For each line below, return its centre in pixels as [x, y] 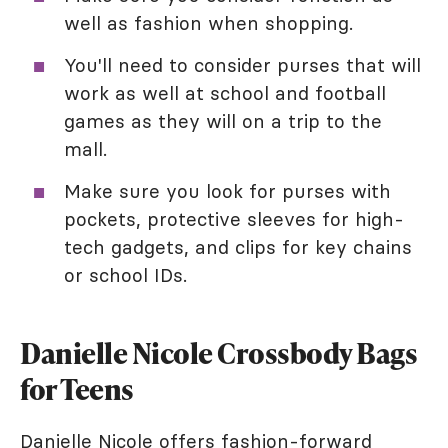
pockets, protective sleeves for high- [234, 219]
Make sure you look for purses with [227, 191]
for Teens [77, 389]
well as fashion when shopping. [208, 23]
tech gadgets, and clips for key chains [238, 247]
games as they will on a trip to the [223, 121]
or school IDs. [125, 275]
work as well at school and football [225, 93]
